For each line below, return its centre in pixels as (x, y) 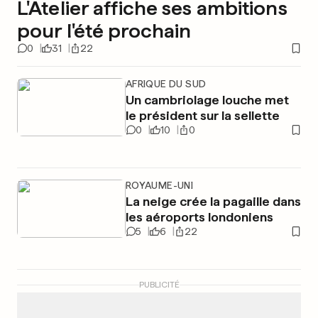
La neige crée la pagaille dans (213, 201)
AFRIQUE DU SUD (166, 84)
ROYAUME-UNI (159, 185)
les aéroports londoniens (199, 217)
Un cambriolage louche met (207, 100)
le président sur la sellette (202, 115)
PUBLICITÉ (159, 285)
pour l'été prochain (104, 31)
